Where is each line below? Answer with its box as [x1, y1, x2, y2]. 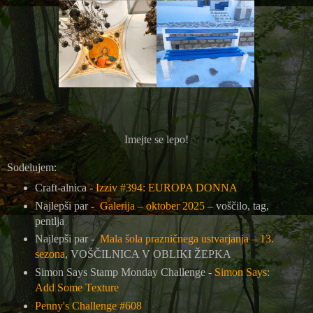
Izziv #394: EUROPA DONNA [95, 181, 238, 194]
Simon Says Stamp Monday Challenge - [34, 266, 214, 279]
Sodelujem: [7, 161, 57, 173]
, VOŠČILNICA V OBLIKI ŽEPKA [64, 248, 237, 261]
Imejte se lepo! [124, 133, 189, 145]
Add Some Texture [34, 282, 119, 294]
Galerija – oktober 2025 [99, 199, 205, 212]
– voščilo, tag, [204, 199, 269, 212]
